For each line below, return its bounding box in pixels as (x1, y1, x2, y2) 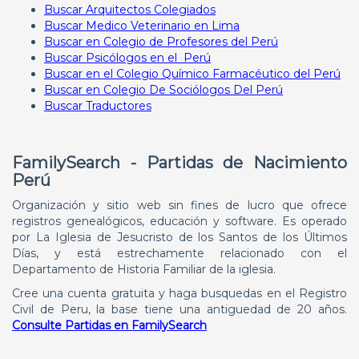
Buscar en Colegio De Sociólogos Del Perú (44, 83, 283, 97)
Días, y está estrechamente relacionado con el (12, 246, 347, 260)
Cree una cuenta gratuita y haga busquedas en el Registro (12, 286, 347, 301)
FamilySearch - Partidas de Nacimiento (12, 153, 347, 172)
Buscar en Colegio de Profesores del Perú (44, 34, 278, 49)
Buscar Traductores (44, 99, 151, 113)
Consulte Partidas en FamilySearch (12, 318, 207, 333)
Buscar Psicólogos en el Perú (44, 50, 211, 65)
